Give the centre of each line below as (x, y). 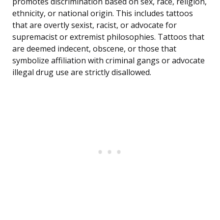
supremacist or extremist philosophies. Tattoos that (108, 37)
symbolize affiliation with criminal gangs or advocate (109, 61)
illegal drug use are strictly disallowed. (82, 72)
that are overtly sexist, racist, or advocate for (95, 25)
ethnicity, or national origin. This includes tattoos (103, 14)
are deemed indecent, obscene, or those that (94, 49)
